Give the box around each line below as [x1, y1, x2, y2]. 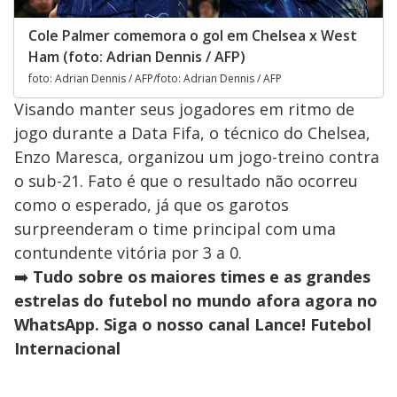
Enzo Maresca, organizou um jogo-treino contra [14, 145, 379, 167]
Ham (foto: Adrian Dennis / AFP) [28, 46, 245, 66]
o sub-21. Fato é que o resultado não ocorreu [14, 169, 358, 191]
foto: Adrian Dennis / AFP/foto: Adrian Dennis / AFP [28, 70, 282, 86]
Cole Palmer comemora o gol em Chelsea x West [28, 25, 357, 45]
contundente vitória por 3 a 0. [14, 241, 242, 263]
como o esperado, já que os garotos [14, 193, 289, 215]
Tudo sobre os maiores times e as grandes [33, 265, 370, 287]
